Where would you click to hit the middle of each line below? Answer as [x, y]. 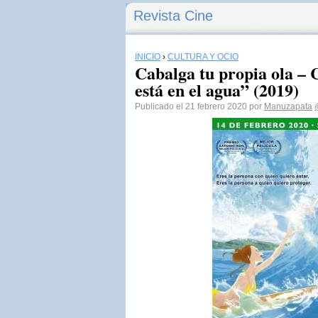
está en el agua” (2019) [217, 90]
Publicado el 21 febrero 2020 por [199, 106]
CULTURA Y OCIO [203, 57]
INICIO [148, 57]
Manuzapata [288, 106]
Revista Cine [173, 16]
